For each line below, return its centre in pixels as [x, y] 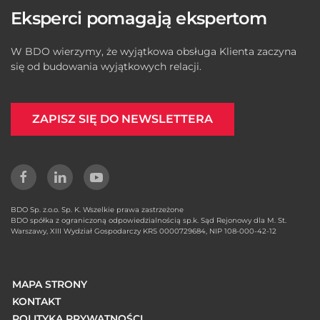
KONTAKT [36, 301]
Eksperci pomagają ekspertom [139, 18]
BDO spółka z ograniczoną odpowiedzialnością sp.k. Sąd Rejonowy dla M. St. [149, 220]
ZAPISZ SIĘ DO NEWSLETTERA [122, 119]
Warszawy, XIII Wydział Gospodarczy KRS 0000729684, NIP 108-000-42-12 [144, 231]
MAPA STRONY [50, 284]
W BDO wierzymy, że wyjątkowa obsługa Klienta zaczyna [154, 51]
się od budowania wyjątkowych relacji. [106, 66]
